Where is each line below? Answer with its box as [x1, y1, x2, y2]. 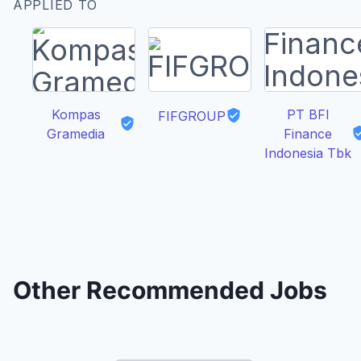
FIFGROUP [158, 107, 226, 124]
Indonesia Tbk [264, 144, 351, 161]
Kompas [51, 106, 101, 122]
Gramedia [47, 125, 105, 142]
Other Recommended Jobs [13, 276, 327, 305]
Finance [284, 125, 332, 142]
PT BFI [286, 106, 330, 122]
